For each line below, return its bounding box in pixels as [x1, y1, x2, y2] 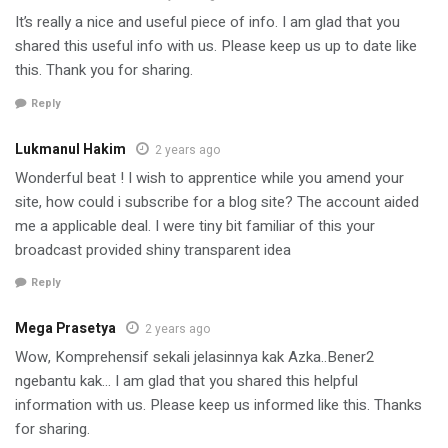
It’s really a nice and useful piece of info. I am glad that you [15, 11, 400, 34]
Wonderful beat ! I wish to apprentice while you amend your [15, 166, 404, 189]
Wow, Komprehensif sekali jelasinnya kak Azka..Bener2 [15, 346, 374, 369]
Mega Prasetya [15, 318, 116, 340]
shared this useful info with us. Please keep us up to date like [15, 35, 417, 58]
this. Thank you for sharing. [15, 59, 193, 82]
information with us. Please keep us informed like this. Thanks [15, 394, 422, 417]
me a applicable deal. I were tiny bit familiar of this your [15, 214, 375, 237]
